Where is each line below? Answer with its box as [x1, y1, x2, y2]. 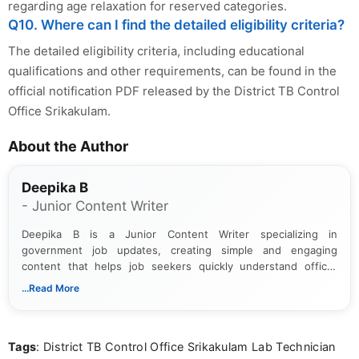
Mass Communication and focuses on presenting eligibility [22, 291, 337, 305]
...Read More [22, 281, 79, 294]
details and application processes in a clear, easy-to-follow [22, 307, 337, 321]
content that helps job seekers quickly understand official [22, 259, 337, 272]
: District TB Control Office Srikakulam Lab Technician [36, 339, 336, 353]
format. [22, 323, 58, 337]
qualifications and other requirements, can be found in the [8, 63, 337, 79]
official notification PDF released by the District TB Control [8, 83, 340, 99]
